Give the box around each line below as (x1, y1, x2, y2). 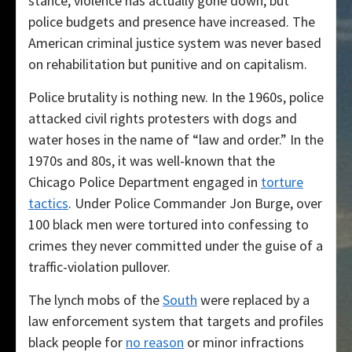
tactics (28, 194, 68, 213)
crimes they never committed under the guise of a (28, 236, 323, 255)
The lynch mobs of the (28, 291, 163, 310)
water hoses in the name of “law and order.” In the (28, 130, 324, 149)
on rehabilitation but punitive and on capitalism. (28, 55, 307, 74)
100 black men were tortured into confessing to (28, 215, 309, 234)
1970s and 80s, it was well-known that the (28, 152, 275, 170)
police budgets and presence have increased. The (28, 13, 315, 31)
